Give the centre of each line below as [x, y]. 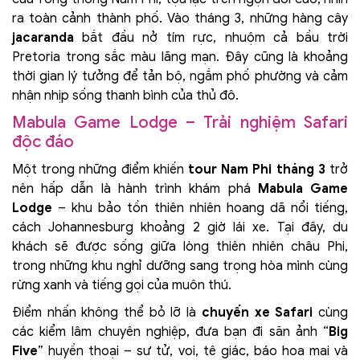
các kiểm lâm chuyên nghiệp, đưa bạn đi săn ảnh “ [170, 332]
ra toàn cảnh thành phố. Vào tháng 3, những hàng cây [180, 19]
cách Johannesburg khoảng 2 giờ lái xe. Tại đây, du [180, 228]
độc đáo [43, 142]
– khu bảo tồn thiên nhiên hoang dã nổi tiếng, [200, 209]
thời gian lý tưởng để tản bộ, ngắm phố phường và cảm [180, 77]
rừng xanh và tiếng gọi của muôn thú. [122, 286]
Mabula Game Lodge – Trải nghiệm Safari [180, 123]
